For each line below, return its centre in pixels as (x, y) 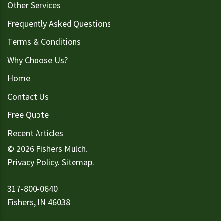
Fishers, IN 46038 (39, 202)
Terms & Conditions (44, 41)
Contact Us (28, 96)
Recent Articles (35, 133)
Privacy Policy (33, 162)
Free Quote (28, 114)
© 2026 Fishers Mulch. (48, 148)
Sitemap (77, 162)
